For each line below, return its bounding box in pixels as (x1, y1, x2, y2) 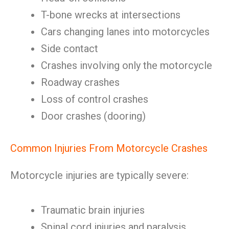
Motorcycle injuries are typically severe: (10, 169, 189, 181)
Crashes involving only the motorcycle (41, 59, 212, 72)
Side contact (41, 42, 98, 55)
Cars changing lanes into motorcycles (41, 26, 210, 38)
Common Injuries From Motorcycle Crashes (10, 142, 208, 154)
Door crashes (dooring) (41, 110, 146, 122)
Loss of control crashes (41, 93, 148, 105)
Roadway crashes (41, 76, 120, 88)
